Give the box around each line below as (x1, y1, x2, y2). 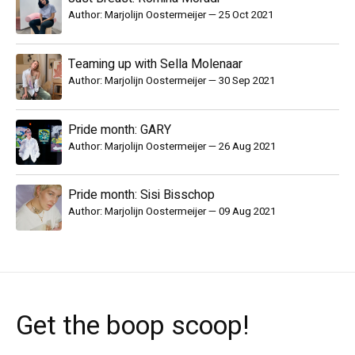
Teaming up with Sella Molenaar (67, 55, 242, 74)
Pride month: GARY (67, 120, 171, 139)
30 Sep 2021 (218, 73, 275, 90)
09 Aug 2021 (218, 204, 276, 220)
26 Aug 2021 (218, 138, 276, 155)
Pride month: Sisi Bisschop (67, 185, 215, 205)
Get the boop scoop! (16, 307, 249, 346)
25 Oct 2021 (218, 7, 273, 24)
